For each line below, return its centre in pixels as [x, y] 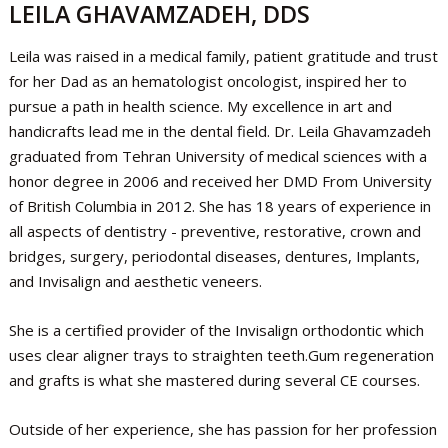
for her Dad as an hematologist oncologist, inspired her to [207, 81]
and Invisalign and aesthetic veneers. [135, 281]
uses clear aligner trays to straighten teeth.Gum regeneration [221, 355]
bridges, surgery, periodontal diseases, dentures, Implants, [214, 256]
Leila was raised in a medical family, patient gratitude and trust [223, 56]
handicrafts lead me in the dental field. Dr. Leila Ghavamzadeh [219, 131]
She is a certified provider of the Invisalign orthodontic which [216, 330]
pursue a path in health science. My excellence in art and [200, 106]
